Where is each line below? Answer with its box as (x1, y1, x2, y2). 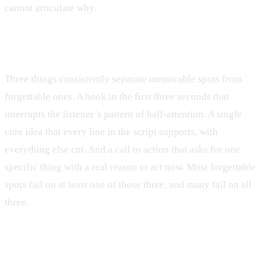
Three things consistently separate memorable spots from (5, 73, 242, 85)
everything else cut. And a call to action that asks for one (5, 144, 240, 156)
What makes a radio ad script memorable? (5, 39, 241, 54)
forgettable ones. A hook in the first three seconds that (5, 91, 229, 103)
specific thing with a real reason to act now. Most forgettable (5, 161, 256, 173)
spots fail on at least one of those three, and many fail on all (5, 179, 252, 191)
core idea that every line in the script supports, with (5, 126, 218, 138)
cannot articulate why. (5, 2, 96, 14)
